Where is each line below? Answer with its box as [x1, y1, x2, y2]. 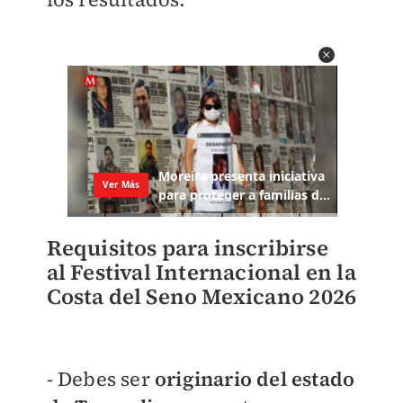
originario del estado [154, 365, 355, 393]
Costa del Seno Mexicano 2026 [46, 282, 357, 312]
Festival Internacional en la [70, 257, 356, 288]
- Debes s [46, 365, 130, 393]
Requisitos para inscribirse [46, 233, 328, 264]
